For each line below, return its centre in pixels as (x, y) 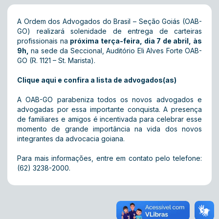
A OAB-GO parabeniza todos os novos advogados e (109, 99)
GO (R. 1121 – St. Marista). (56, 60)
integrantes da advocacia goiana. (71, 139)
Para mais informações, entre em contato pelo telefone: (109, 158)
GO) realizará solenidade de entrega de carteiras (109, 31)
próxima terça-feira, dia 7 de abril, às (136, 41)
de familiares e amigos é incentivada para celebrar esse (109, 119)
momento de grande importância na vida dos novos (109, 129)
